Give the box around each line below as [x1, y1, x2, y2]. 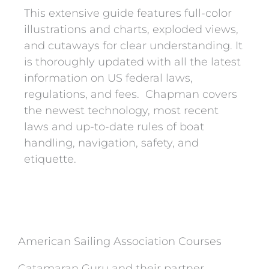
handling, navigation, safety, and [24, 136, 199, 150]
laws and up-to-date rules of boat [24, 120, 204, 134]
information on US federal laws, [24, 71, 193, 85]
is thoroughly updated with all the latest [24, 55, 241, 69]
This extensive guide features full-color [24, 7, 232, 20]
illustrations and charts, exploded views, [24, 23, 238, 37]
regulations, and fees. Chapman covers [24, 88, 237, 101]
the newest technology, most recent [24, 104, 219, 118]
